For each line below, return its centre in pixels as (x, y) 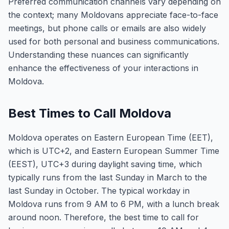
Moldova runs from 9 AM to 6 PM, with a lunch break (114, 204)
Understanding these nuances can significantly (98, 55)
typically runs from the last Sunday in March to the (108, 177)
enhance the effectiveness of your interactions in (103, 68)
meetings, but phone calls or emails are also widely (107, 28)
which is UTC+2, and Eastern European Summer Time (114, 151)
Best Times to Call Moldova (90, 113)
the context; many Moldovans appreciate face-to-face (113, 15)
